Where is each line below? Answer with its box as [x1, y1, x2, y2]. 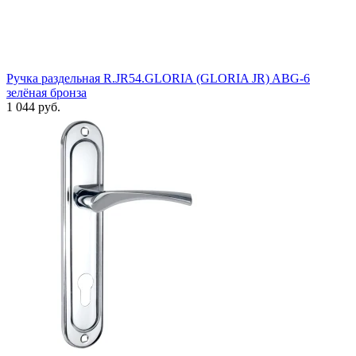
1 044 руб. [6, 99, 60, 114]
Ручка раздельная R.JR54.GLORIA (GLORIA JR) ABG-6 [6, 71, 310, 85]
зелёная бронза [6, 85, 87, 99]
